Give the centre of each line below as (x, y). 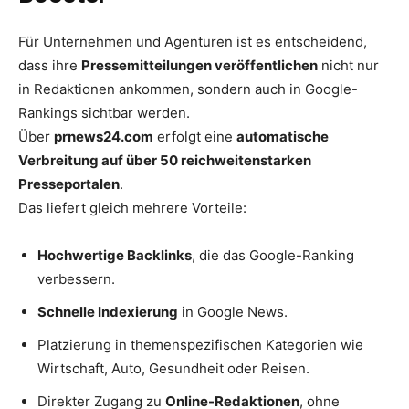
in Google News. (233, 311)
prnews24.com (104, 136)
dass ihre (50, 65)
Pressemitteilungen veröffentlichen (199, 65)
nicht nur (348, 65)
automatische (283, 136)
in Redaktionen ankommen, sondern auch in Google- (188, 89)
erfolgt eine (195, 136)
